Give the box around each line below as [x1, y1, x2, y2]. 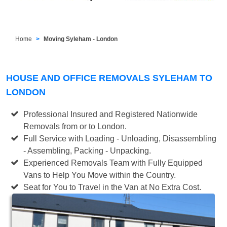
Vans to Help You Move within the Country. [23, 170, 176, 179]
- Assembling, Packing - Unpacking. [23, 146, 152, 155]
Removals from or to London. [23, 122, 127, 131]
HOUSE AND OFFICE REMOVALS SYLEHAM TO [6, 72, 212, 83]
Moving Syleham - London [44, 35, 118, 43]
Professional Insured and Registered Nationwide [23, 109, 198, 119]
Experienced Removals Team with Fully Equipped [23, 158, 203, 167]
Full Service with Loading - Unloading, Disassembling [23, 134, 217, 143]
